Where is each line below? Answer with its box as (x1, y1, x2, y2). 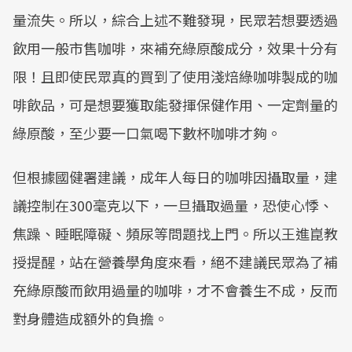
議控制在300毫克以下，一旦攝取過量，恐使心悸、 (13, 195, 333, 215)
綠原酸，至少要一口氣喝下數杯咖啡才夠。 (13, 123, 281, 143)
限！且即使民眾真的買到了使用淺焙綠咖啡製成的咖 (13, 66, 338, 86)
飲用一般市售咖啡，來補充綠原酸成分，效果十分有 (13, 38, 338, 58)
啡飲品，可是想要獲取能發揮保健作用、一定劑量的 (13, 94, 338, 115)
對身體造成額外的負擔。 (13, 308, 168, 328)
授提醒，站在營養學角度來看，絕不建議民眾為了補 (13, 251, 338, 272)
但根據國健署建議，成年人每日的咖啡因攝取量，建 (13, 167, 338, 187)
